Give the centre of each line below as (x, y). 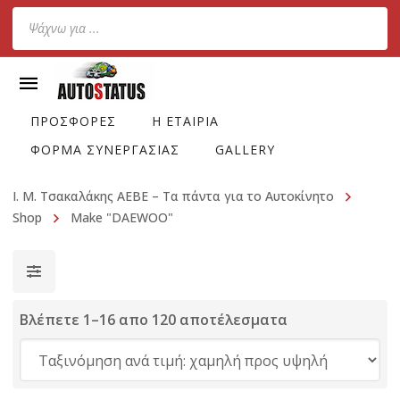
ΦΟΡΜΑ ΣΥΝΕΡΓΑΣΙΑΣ (105, 150)
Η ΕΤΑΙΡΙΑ (185, 121)
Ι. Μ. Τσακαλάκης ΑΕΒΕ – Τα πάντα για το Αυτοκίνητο (173, 196)
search (34, 43)
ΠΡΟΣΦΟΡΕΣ (73, 121)
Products (42, 18)
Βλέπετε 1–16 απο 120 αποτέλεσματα (154, 319)
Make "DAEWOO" (122, 217)
